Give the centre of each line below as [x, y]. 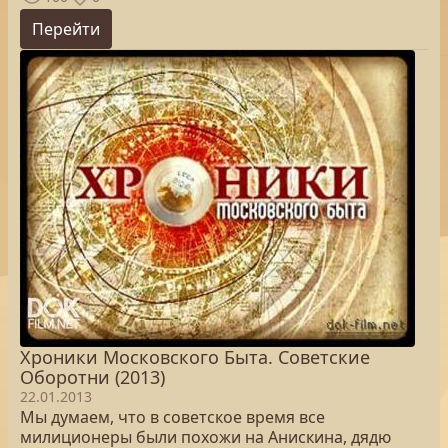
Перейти [66, 29]
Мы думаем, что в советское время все [172, 417]
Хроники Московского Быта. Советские [195, 357]
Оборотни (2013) [92, 377]
